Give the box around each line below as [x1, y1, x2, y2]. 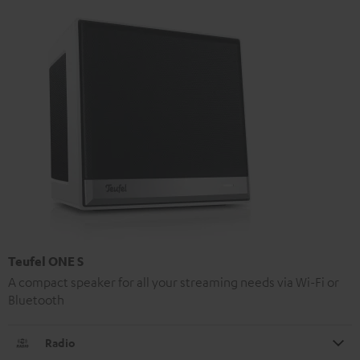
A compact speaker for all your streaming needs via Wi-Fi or [8, 274, 339, 291]
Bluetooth [8, 292, 64, 309]
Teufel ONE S [8, 253, 84, 270]
